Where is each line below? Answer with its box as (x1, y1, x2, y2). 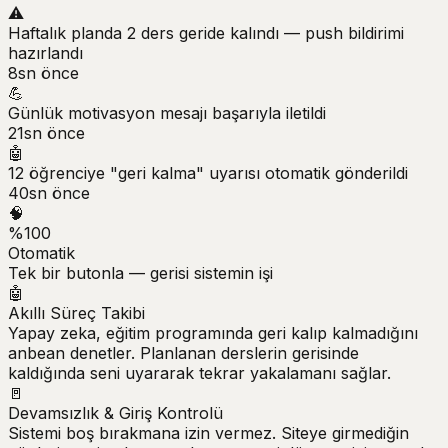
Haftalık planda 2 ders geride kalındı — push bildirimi (8, 22, 404, 43)
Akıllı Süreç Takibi (8, 302, 145, 323)
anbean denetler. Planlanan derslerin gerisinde (8, 342, 359, 363)
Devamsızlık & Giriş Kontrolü (8, 402, 223, 423)
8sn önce (8, 62, 79, 83)
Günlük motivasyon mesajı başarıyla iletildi (8, 102, 326, 123)
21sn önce (8, 122, 85, 143)
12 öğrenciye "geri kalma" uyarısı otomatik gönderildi (8, 162, 408, 183)
